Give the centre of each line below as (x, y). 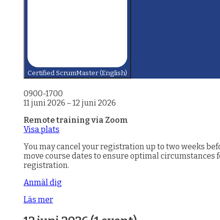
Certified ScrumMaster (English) (77, 73)
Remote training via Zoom (76, 120)
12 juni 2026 (94, 103)
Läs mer (38, 200)
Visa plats (41, 130)
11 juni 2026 (44, 103)
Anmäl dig (43, 183)
